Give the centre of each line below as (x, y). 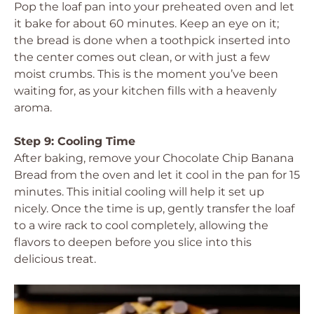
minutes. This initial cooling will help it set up (139, 192)
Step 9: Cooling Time (75, 141)
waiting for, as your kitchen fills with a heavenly (145, 91)
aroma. (33, 108)
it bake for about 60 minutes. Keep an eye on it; (146, 23)
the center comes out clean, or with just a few (142, 57)
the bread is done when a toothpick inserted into (152, 40)
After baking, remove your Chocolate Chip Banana (154, 158)
